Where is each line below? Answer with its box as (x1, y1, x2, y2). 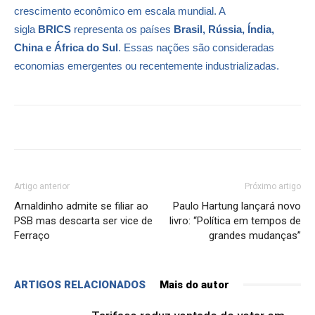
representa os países (71, 22, 174, 35)
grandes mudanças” (209, 229, 301, 242)
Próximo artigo (245, 181, 301, 191)
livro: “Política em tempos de (169, 214, 301, 227)
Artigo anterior (14, 181, 70, 191)
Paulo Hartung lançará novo (173, 199, 301, 212)
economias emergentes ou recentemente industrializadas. (14, 59, 279, 72)
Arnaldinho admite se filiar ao (14, 199, 148, 212)
